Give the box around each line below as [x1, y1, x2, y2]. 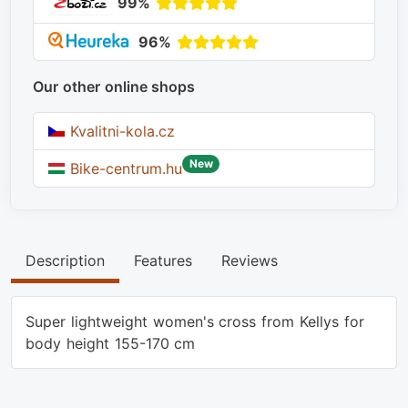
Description [25, 251, 105, 270]
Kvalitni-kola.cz [65, 122, 175, 141]
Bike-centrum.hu [65, 159, 182, 178]
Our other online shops [33, 77, 196, 97]
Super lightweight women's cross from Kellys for [25, 312, 364, 331]
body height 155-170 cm [25, 334, 196, 353]
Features [134, 251, 192, 270]
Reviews [221, 251, 278, 270]
